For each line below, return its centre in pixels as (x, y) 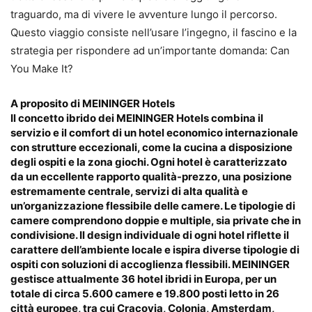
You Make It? (42, 69)
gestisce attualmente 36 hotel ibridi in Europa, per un (143, 279)
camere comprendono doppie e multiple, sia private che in (156, 221)
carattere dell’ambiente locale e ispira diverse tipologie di (155, 250)
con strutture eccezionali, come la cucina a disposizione (151, 148)
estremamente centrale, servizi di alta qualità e (129, 192)
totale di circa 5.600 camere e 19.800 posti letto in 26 (145, 294)
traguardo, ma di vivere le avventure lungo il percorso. (144, 15)
